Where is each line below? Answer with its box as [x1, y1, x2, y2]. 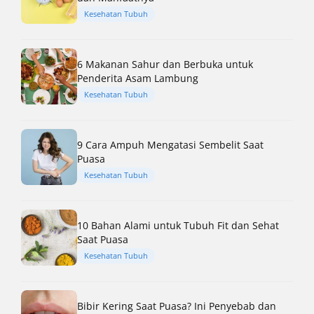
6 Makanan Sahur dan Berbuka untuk [77, 57, 253, 71]
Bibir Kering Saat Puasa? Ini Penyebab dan [77, 299, 276, 313]
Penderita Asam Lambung [77, 71, 198, 85]
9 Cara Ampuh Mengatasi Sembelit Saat [77, 137, 264, 151]
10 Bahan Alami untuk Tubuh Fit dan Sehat [77, 218, 279, 232]
